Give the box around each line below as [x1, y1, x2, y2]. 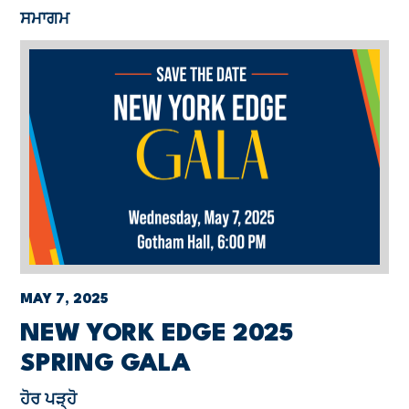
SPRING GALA [20, 352, 191, 376]
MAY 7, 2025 [20, 293, 110, 307]
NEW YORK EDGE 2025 [20, 322, 293, 346]
